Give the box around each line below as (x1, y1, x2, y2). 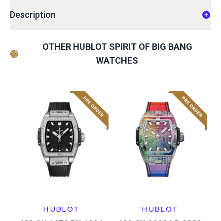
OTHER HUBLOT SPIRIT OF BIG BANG (42, 41, 192, 52)
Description (10, 9, 56, 20)
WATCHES (96, 55, 139, 66)
